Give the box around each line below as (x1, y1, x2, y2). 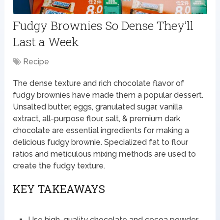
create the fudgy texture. (13, 161, 106, 170)
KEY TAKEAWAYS (13, 181, 106, 196)
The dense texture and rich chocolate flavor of (13, 78, 185, 88)
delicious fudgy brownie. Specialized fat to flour (13, 137, 189, 147)
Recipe (23, 56, 50, 66)
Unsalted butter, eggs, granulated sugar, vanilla (13, 102, 183, 111)
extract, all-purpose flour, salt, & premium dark (13, 113, 181, 123)
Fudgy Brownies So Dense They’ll (13, 17, 194, 33)
